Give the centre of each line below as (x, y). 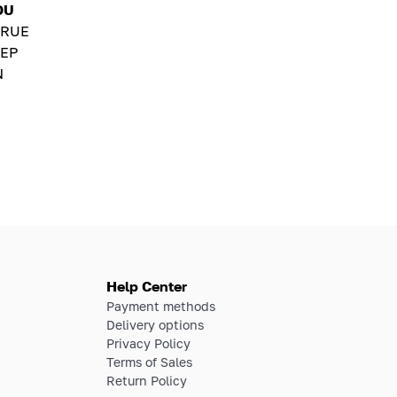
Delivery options (155, 324)
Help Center (147, 286)
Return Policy (147, 380)
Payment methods (161, 306)
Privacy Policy (148, 343)
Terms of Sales (149, 362)
